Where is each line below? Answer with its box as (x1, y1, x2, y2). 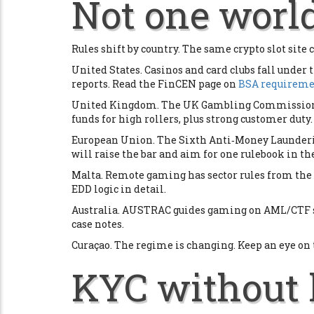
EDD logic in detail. (71, 182, 166, 196)
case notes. (71, 217, 124, 231)
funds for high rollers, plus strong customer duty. (71, 112, 313, 125)
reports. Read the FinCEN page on (71, 77, 238, 90)
